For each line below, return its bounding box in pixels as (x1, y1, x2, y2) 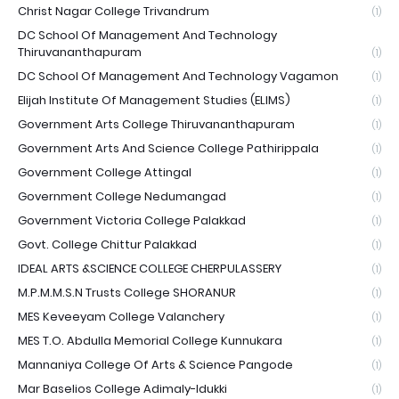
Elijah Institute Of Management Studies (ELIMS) (18, 92, 290, 110)
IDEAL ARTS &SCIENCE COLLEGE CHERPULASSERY (18, 260, 281, 278)
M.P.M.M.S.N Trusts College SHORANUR (18, 284, 236, 302)
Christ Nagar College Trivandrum (18, 3, 209, 20)
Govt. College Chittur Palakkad (18, 236, 197, 254)
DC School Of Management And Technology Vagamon (18, 68, 338, 85)
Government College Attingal (18, 164, 191, 182)
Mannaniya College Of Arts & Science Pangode (18, 356, 293, 374)
